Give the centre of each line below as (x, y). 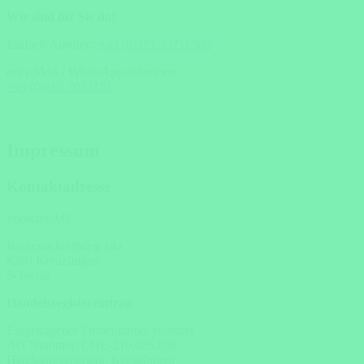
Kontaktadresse (58, 186)
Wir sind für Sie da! (61, 17)
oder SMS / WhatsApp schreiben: (93, 72)
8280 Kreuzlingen (53, 260)
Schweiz (28, 275)
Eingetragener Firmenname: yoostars (100, 330)
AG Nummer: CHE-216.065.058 (92, 344)
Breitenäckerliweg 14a (64, 245)
